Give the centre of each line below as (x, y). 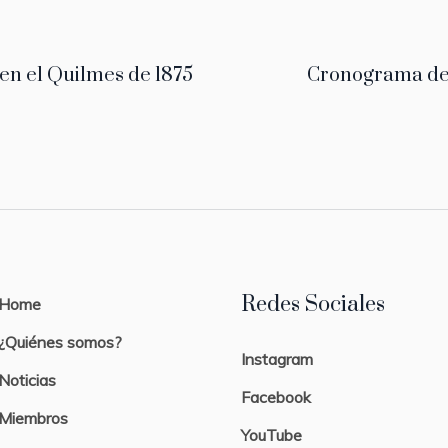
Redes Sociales (312, 304)
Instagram (276, 358)
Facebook (275, 396)
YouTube (271, 434)
